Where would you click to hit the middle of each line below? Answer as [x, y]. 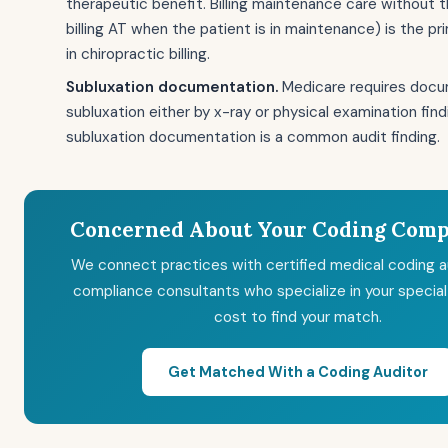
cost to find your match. [297, 317]
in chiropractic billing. [138, 54]
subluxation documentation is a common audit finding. [253, 137]
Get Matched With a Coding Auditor [297, 371]
